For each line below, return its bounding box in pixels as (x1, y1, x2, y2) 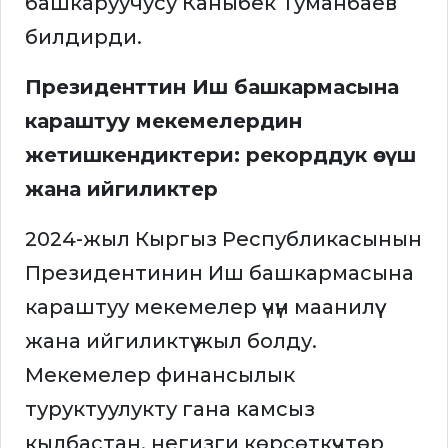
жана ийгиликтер (25, 177, 218, 202)
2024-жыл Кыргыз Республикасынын (25, 227, 422, 252)
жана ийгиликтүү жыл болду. (25, 329, 317, 354)
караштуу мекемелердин (25, 109, 302, 134)
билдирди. (25, 25, 147, 50)
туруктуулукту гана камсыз (25, 397, 315, 422)
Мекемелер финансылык (25, 363, 295, 388)
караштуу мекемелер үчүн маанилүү (25, 295, 375, 320)
